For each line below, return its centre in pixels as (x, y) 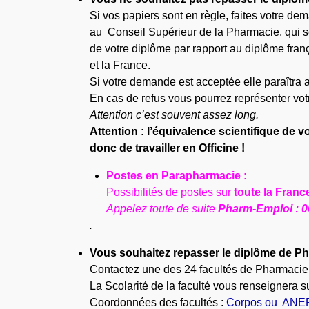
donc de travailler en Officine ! (168, 148)
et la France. (120, 65)
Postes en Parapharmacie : (177, 175)
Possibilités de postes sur (170, 192)
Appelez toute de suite (162, 208)
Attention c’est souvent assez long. (175, 114)
